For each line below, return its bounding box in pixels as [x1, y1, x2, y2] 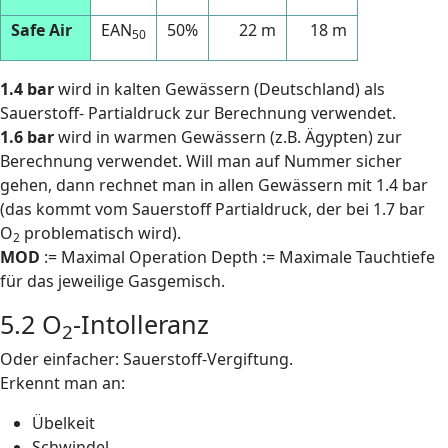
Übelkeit [32, 412, 95, 434]
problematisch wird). [20, 222, 181, 244]
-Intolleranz [73, 307, 209, 341]
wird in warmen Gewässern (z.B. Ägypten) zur [54, 126, 402, 148]
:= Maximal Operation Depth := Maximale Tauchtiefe [40, 246, 435, 268]
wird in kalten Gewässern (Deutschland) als [54, 78, 385, 100]
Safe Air [11, 19, 72, 41]
